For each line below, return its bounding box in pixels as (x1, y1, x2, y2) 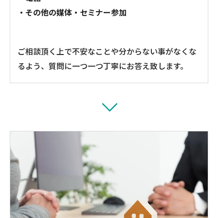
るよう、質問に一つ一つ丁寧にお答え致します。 (18, 60, 188, 72)
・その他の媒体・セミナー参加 (18, 6, 127, 18)
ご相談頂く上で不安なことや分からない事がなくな (18, 45, 197, 57)
